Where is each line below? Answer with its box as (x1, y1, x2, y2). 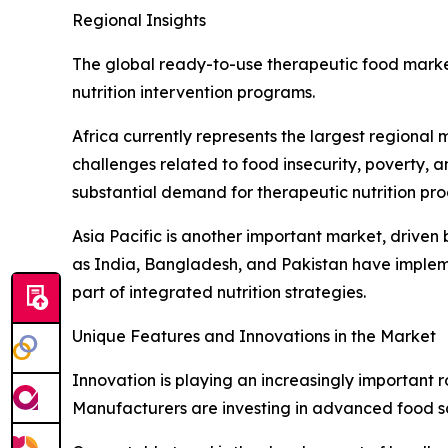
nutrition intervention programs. (72, 81, 315, 102)
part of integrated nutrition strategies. (72, 281, 366, 302)
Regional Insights (72, 9, 206, 30)
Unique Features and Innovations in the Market (72, 325, 436, 346)
